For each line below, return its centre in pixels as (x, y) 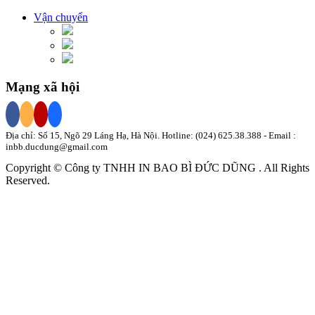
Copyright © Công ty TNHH (72, 167)
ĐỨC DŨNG (225, 167)
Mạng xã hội (43, 86)
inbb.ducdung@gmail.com (57, 146)
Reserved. (28, 180)
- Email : (279, 135)
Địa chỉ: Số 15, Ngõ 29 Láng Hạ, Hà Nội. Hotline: (101, 135)
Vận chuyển (61, 18)
